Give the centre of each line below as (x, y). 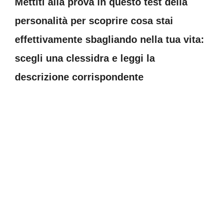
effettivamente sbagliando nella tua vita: (110, 39)
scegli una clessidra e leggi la (85, 58)
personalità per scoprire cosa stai (94, 21)
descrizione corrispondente (79, 77)
